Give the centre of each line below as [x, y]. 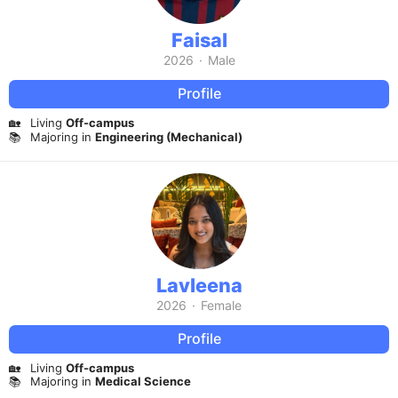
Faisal [199, 40]
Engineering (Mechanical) [169, 136]
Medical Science [143, 382]
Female [221, 305]
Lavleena [199, 285]
